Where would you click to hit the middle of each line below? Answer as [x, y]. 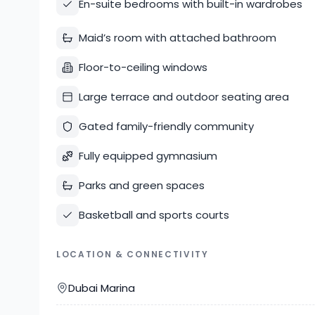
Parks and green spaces [142, 185]
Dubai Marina [102, 288]
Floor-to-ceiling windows [143, 67]
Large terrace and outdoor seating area [184, 97]
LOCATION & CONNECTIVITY [133, 254]
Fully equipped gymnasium [148, 156]
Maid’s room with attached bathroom [178, 38]
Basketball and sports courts [154, 215]
